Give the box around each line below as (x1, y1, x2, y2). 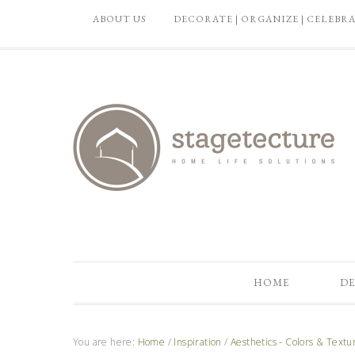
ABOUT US (93, 13, 147, 25)
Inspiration (174, 335, 222, 349)
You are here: (73, 335, 138, 349)
